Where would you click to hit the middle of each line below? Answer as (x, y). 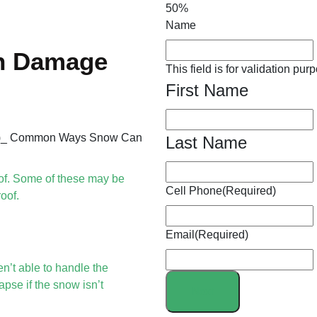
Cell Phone (194, 191)
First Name (207, 90)
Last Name (206, 143)
